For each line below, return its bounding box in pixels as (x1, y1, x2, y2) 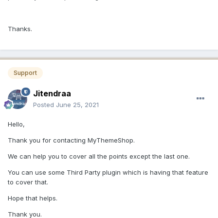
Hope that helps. (8, 194, 57, 202)
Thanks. (8, 25, 32, 33)
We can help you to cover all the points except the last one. (8, 152, 190, 160)
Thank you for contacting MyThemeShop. (8, 136, 135, 144)
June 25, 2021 (56, 100, 99, 109)
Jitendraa (33, 88, 71, 98)
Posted (33, 100, 56, 109)
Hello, (8, 120, 25, 128)
